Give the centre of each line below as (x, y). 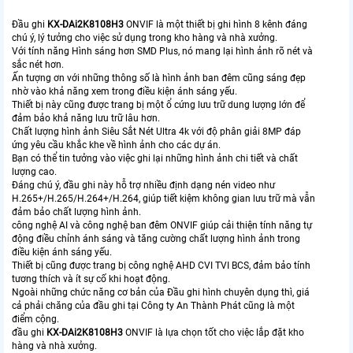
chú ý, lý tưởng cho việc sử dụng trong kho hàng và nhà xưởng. (145, 37)
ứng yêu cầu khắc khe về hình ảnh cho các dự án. (116, 145)
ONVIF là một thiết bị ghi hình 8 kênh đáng (216, 24)
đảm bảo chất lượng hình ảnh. (76, 212)
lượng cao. (34, 171)
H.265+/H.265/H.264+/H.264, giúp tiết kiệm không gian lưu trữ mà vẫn (163, 198)
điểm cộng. (35, 319)
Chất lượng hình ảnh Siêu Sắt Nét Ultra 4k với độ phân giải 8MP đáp (156, 131)
